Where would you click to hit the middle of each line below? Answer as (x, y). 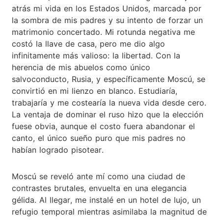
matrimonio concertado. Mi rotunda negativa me (103, 32)
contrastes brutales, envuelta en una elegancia (99, 188)
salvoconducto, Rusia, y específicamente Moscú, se (109, 79)
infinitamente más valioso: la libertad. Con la (96, 55)
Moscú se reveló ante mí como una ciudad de (98, 176)
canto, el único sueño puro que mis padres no (99, 138)
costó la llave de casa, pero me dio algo (88, 43)
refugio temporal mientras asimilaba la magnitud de (109, 211)
